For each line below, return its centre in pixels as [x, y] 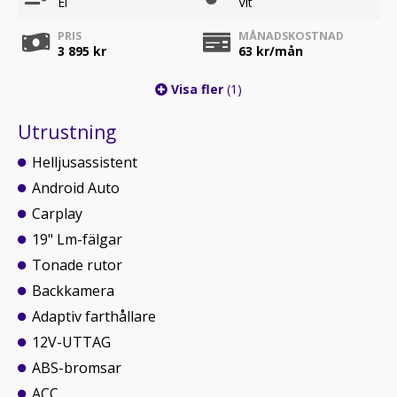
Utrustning [67, 132]
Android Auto [76, 188]
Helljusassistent [85, 162]
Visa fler [197, 89]
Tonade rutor [77, 265]
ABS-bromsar [77, 368]
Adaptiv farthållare [94, 316]
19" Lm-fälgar [77, 239]
